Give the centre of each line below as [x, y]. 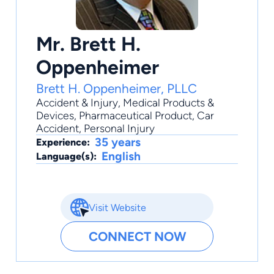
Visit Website [117, 207]
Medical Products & [168, 103]
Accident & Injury [77, 103]
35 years [118, 143]
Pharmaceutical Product [135, 116]
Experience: [63, 143]
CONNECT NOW [137, 237]
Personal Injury [119, 128]
